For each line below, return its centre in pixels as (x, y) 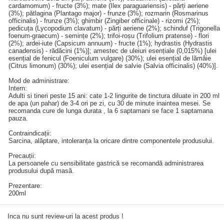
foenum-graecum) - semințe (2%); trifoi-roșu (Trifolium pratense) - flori (109, 36)
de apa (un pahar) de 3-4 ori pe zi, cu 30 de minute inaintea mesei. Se (109, 103)
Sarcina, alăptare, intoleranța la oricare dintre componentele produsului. (111, 141)
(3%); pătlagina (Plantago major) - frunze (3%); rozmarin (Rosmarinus (108, 13)
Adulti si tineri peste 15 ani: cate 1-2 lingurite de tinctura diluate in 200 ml (114, 96)
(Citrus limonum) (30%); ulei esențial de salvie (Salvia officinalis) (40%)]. (113, 66)
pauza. (18, 118)
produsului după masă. (41, 171)
